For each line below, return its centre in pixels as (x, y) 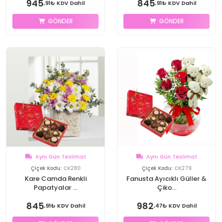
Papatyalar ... (55, 188)
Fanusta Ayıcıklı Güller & (166, 179)
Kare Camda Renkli (46, 179)
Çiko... (166, 188)
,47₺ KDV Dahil (175, 206)
